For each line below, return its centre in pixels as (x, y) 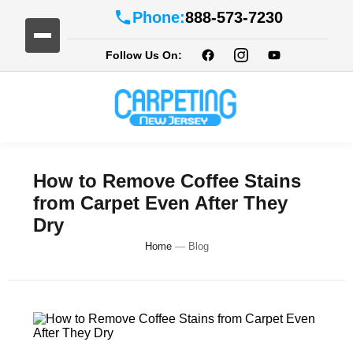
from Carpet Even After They (160, 203)
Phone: (158, 17)
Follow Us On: (143, 55)
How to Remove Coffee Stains (167, 181)
